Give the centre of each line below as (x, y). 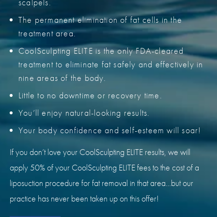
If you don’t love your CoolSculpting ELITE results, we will (100, 152)
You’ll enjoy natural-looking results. (84, 112)
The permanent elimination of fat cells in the (101, 19)
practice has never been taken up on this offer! (84, 198)
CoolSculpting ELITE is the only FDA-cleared (101, 50)
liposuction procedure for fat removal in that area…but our (101, 183)
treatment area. (47, 33)
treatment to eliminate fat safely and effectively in (111, 64)
